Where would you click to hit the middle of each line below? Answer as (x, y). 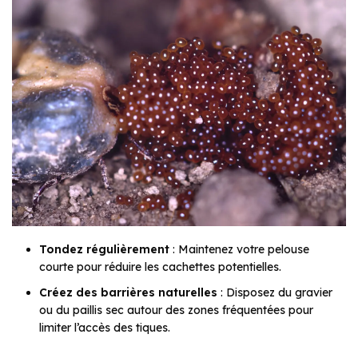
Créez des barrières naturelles (128, 293)
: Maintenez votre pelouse (239, 250)
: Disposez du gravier (275, 293)
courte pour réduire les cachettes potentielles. (160, 267)
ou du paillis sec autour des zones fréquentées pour (176, 310)
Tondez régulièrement (104, 250)
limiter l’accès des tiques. (105, 328)
